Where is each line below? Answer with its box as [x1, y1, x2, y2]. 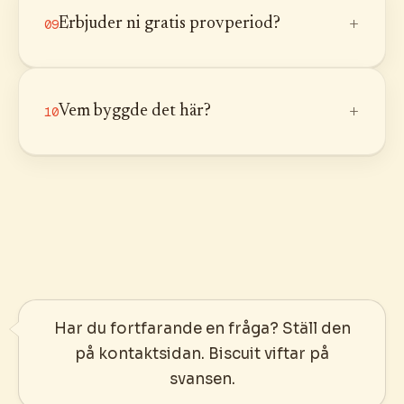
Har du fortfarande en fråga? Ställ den [53, 319, 351, 338]
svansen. [169, 370, 235, 389]
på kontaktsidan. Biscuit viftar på [75, 344, 329, 363]
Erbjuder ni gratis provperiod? [59, 15, 280, 32]
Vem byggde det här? [59, 103, 211, 120]
